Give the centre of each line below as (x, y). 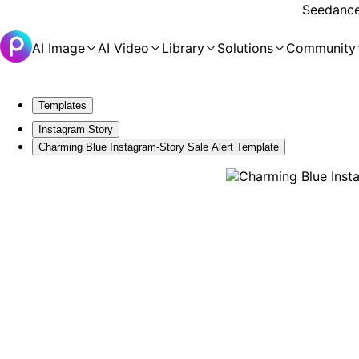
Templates (63, 105)
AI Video (123, 48)
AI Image (58, 48)
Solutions (245, 48)
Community (321, 48)
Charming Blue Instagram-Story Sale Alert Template (159, 147)
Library (183, 48)
